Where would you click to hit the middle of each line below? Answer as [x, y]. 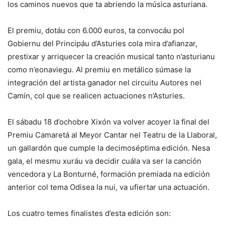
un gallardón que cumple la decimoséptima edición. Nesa [109, 148]
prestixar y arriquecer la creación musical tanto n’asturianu [111, 57]
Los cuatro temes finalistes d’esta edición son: [89, 213]
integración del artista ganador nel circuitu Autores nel [104, 83]
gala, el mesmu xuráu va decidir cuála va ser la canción [104, 161]
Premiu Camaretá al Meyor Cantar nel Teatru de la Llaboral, [112, 135]
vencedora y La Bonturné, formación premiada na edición [109, 174]
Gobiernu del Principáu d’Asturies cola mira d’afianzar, [102, 44]
